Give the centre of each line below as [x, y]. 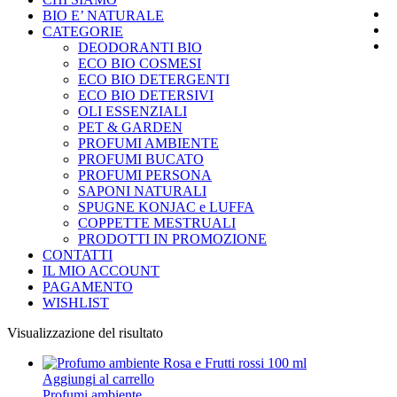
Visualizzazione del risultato [85, 333]
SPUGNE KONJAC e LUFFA [166, 207]
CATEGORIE [83, 31]
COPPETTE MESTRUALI [157, 223]
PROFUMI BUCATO [141, 159]
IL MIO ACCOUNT [101, 271]
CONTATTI [78, 255]
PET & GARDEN [130, 127]
